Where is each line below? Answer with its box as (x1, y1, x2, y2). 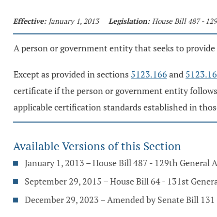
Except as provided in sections (14, 68, 131, 80)
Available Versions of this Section (13, 139, 181, 154)
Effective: (13, 16, 46, 26)
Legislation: (108, 16, 150, 26)
